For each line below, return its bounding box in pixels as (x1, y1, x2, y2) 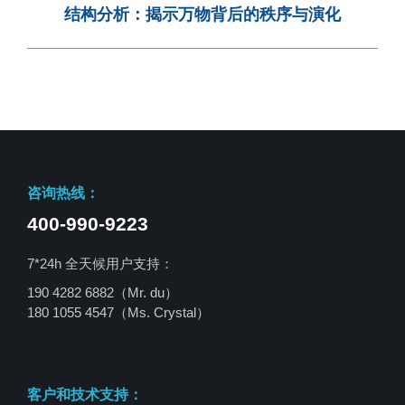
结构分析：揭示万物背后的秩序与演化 (64, 5, 341, 24)
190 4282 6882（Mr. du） (27, 284, 178, 300)
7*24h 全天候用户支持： (27, 255, 174, 271)
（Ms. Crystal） (114, 304, 210, 320)
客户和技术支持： (27, 386, 143, 402)
